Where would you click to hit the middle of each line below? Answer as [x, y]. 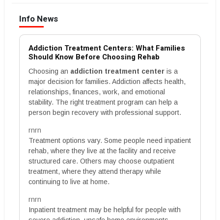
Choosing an [49, 71]
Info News [39, 19]
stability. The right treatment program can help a [103, 102]
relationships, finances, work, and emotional [97, 92]
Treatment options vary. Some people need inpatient [110, 140]
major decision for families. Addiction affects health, [107, 82]
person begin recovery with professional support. [105, 112]
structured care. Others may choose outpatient [101, 161]
